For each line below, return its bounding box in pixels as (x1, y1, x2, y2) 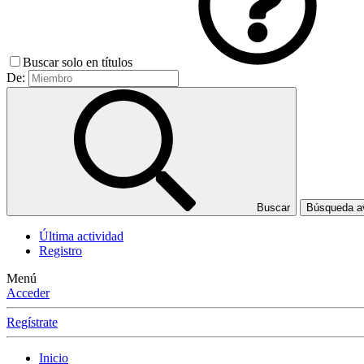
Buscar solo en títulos (23, 55, 136, 70)
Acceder (6, 286, 50, 301)
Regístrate (6, 315, 58, 330)
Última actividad (39, 229, 123, 244)
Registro (39, 244, 82, 258)
